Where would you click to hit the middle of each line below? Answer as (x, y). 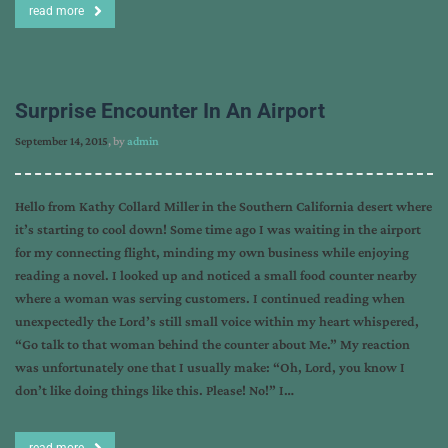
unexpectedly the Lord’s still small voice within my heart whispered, (217, 321)
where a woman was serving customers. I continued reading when (210, 298)
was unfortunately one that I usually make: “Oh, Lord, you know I (210, 367)
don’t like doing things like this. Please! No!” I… (154, 390)
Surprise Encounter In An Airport (170, 111)
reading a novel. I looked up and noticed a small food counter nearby (216, 275)
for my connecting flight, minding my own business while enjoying (212, 252)
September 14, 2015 (61, 141)
